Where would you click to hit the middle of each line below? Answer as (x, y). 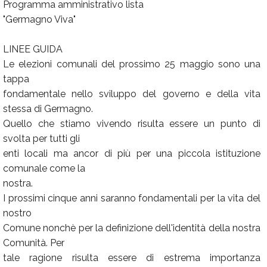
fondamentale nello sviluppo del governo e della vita (132, 94)
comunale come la (44, 168)
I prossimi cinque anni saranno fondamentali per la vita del (132, 198)
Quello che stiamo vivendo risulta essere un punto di (132, 124)
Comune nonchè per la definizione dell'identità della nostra (132, 228)
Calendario (37, 17)
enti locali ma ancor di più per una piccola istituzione (132, 153)
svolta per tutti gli (41, 139)
